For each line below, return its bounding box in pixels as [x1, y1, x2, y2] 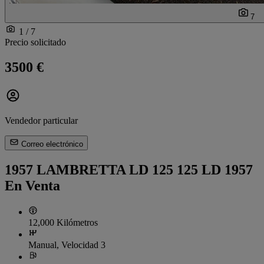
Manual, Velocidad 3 [28, 239, 105, 250]
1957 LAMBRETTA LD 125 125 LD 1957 [5, 161, 253, 177]
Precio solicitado [5, 37, 66, 48]
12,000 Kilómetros [28, 217, 98, 227]
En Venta [5, 177, 60, 193]
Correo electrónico [19, 140, 83, 148]
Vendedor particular [5, 115, 78, 126]
